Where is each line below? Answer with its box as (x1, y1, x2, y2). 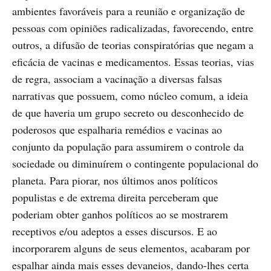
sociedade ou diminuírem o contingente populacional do (12, 156, 258, 171)
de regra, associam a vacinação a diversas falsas (12, 71, 222, 87)
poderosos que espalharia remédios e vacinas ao (12, 122, 222, 137)
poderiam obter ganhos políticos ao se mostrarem (12, 207, 228, 222)
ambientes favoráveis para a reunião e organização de (12, 4, 245, 19)
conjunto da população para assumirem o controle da (12, 139, 244, 154)
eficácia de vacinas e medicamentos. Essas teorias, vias (12, 54, 254, 70)
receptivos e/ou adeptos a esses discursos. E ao (12, 224, 217, 239)
